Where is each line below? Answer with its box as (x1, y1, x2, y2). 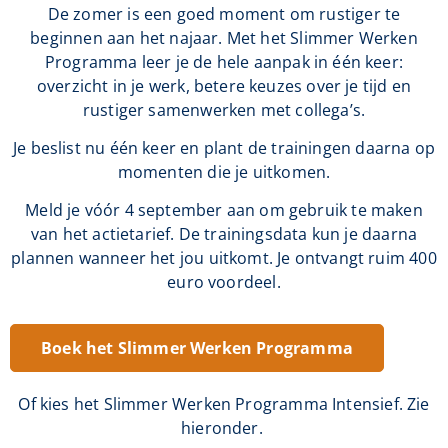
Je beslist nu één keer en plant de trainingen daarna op (13, 137, 435, 160)
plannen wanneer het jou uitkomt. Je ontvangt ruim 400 (11, 247, 437, 270)
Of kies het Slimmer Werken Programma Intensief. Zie (18, 393, 430, 416)
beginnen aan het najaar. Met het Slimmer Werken (30, 26, 418, 49)
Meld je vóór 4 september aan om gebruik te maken (25, 199, 423, 222)
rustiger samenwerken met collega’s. (82, 98, 366, 121)
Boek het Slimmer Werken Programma (41, 337, 353, 360)
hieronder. (181, 417, 267, 440)
